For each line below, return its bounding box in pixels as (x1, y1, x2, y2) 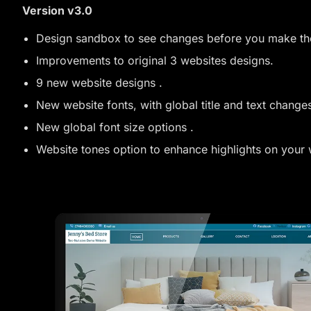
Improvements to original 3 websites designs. (36, 53, 274, 67)
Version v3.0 (22, 3, 92, 17)
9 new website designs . (36, 76, 162, 90)
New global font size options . (36, 120, 194, 134)
